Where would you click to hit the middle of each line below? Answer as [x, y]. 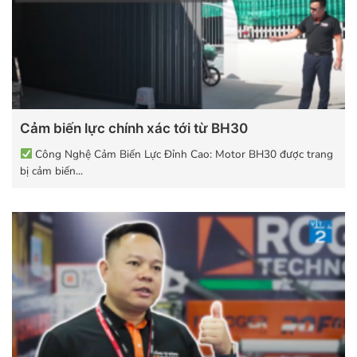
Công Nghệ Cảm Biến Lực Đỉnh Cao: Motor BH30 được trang [183, 155]
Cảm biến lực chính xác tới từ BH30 [134, 128]
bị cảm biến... [51, 171]
